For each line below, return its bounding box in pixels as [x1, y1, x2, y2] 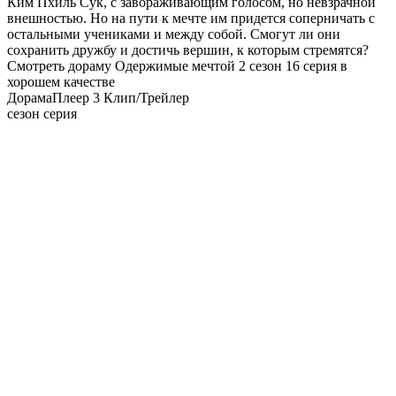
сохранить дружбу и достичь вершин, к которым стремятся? [7, 42, 369, 57]
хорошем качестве [7, 73, 115, 89]
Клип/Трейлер [103, 89, 189, 105]
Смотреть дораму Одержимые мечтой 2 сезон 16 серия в [7, 57, 347, 73]
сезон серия [7, 105, 77, 121]
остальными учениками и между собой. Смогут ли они [7, 26, 340, 42]
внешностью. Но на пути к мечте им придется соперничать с [7, 10, 375, 26]
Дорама [7, 89, 52, 105]
